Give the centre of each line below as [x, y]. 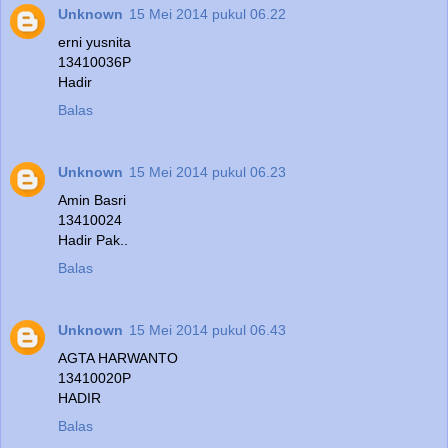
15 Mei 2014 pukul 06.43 [207, 330]
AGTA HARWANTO [118, 358]
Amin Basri [92, 200]
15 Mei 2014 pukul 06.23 [207, 172]
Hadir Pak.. [93, 240]
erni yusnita [94, 42]
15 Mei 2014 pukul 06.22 [207, 14]
